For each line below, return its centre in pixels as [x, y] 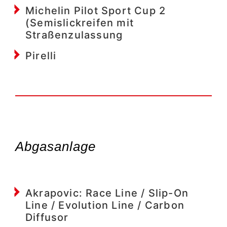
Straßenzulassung [74, 35]
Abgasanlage [55, 147]
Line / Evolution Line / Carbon [105, 205]
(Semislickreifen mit [80, 23]
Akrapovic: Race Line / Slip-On [107, 193]
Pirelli [41, 55]
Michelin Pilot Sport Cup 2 [96, 10]
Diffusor [47, 217]
